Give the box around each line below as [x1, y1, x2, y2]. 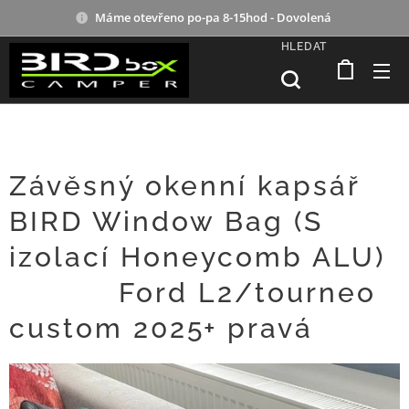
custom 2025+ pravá [9, 312, 313, 344]
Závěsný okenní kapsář [9, 170, 361, 202]
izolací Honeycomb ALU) [9, 241, 385, 273]
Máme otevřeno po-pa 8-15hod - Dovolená [95, 8, 334, 26]
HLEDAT [280, 39, 327, 53]
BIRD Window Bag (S [9, 205, 323, 237]
